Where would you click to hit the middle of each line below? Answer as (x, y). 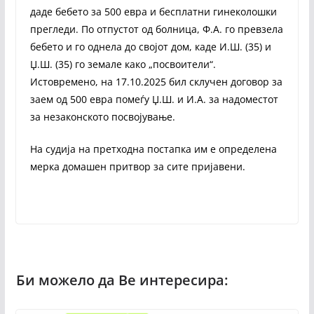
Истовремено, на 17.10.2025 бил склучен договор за (156, 81)
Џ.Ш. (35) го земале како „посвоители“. (123, 64)
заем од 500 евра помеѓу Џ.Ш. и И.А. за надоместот (154, 99)
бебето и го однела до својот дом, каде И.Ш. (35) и (150, 46)
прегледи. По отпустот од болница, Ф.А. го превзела (156, 29)
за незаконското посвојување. (102, 116)
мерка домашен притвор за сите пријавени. (137, 166)
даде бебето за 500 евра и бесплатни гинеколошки (153, 11)
